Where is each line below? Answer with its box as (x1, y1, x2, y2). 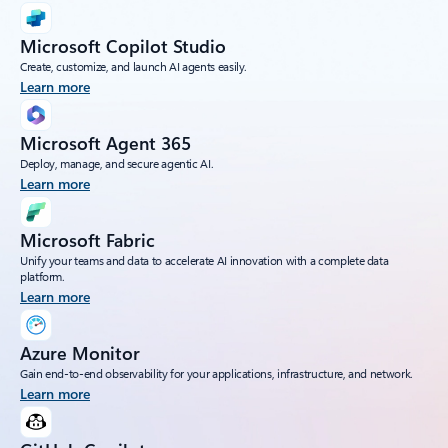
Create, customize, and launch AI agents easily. (20, 58, 248, 75)
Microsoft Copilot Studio (20, 34, 226, 59)
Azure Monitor (20, 341, 140, 366)
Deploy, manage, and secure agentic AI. (20, 155, 214, 172)
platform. (20, 268, 65, 285)
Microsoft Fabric (20, 228, 155, 253)
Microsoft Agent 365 (20, 131, 191, 156)
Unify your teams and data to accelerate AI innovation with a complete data (20, 252, 389, 269)
